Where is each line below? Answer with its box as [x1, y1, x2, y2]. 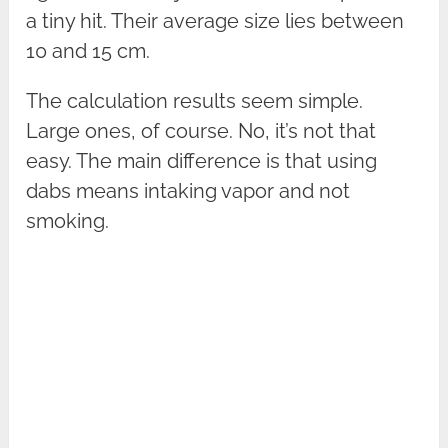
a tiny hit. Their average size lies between [26, 8, 405, 33]
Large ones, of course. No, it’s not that [26, 118, 377, 143]
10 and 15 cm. [26, 38, 151, 63]
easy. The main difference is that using [26, 148, 378, 173]
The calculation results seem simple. [26, 88, 364, 113]
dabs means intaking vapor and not [26, 178, 351, 203]
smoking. [26, 208, 110, 233]
